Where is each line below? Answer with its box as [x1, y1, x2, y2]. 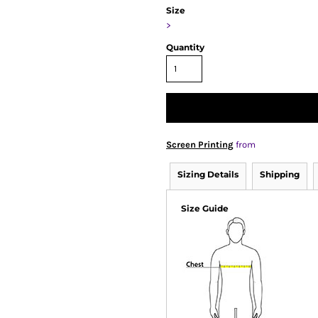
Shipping [260, 169, 300, 180]
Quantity [166, 42, 204, 53]
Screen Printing [166, 139, 234, 150]
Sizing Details [177, 169, 238, 180]
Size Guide [181, 203, 229, 214]
